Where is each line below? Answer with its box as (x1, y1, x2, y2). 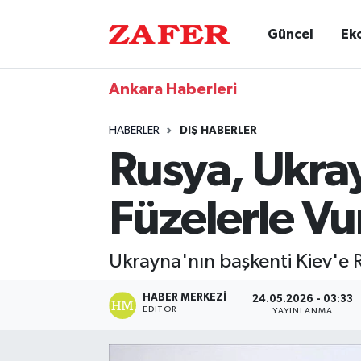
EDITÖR (143, 305, 176, 313)
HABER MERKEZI (143, 292, 227, 303)
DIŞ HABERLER (179, 125, 257, 136)
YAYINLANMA (272, 307, 334, 316)
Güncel (268, 27, 314, 41)
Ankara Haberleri (108, 81, 237, 98)
